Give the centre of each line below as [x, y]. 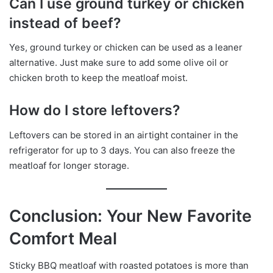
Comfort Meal [63, 238]
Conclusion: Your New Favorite [130, 216]
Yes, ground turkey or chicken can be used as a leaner [126, 48]
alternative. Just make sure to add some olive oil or [119, 63]
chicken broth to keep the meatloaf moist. [98, 78]
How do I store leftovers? [95, 111]
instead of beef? [65, 23]
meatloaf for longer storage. [69, 165]
